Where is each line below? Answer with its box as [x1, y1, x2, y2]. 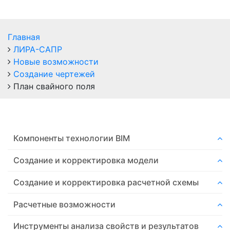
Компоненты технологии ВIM [13, 133, 130, 144]
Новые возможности [13, 56, 99, 67]
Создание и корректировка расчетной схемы [13, 177, 199, 187]
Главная [8, 32, 40, 43]
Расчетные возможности [13, 199, 116, 209]
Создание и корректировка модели [13, 155, 159, 165]
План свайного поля [13, 81, 95, 92]
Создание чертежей [13, 69, 95, 80]
